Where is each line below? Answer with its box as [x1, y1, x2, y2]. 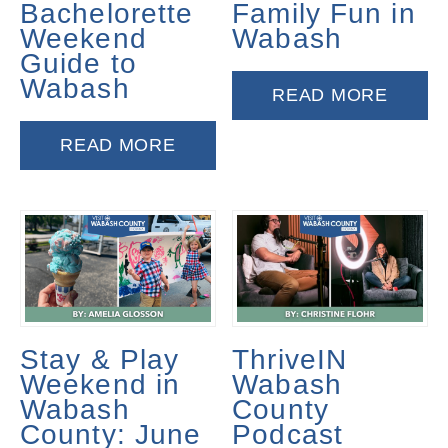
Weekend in [20, 369, 181, 401]
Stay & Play [20, 344, 180, 376]
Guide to [20, 47, 137, 79]
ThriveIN [232, 344, 348, 376]
